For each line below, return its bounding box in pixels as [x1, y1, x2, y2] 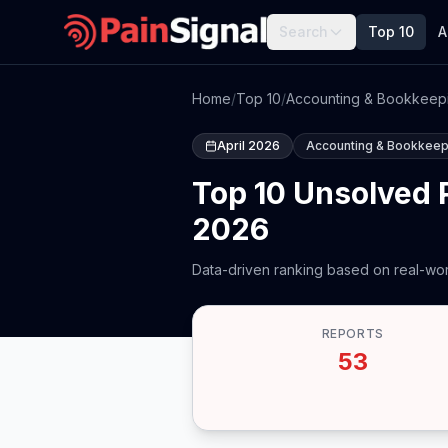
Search [279, 23, 329, 40]
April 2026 [217, 138, 280, 153]
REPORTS [321, 326, 384, 341]
